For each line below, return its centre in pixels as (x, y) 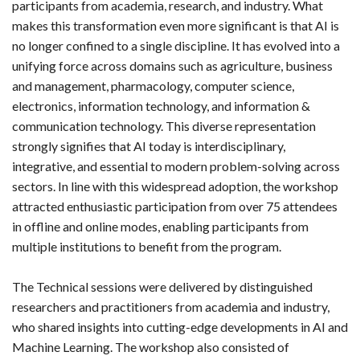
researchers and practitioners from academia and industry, (171, 307)
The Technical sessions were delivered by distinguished (162, 287)
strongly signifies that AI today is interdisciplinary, (149, 146)
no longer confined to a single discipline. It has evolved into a (176, 46)
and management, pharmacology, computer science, (153, 86)
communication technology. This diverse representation (164, 126)
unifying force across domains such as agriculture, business (172, 66)
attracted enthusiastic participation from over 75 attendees (175, 207)
